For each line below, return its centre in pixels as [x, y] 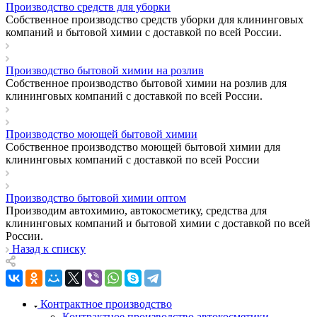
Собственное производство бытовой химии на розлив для [146, 83]
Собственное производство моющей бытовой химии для [143, 146]
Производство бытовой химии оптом [96, 197]
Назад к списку [49, 248]
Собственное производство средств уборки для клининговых [155, 19]
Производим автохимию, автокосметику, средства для [136, 210]
